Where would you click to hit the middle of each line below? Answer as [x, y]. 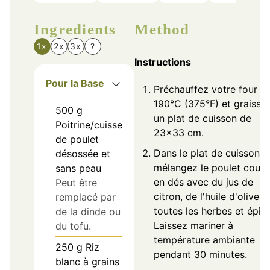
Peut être [76, 183]
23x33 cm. [179, 133]
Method [162, 30]
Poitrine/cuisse [89, 125]
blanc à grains [87, 262]
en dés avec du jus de [203, 182]
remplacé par [86, 197]
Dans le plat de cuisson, [208, 153]
